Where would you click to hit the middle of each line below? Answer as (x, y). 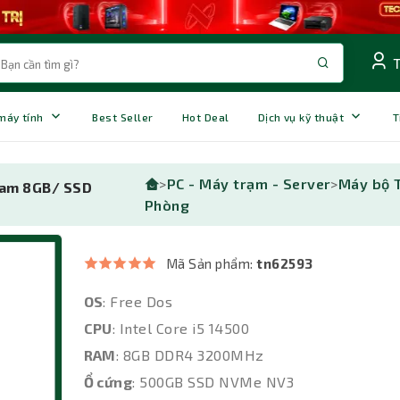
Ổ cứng (108, 382)
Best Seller (123, 117)
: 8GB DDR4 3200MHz (190, 355)
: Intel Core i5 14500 (181, 329)
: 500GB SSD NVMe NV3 (213, 382)
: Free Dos (138, 302)
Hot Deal (205, 117)
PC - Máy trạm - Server (249, 184)
